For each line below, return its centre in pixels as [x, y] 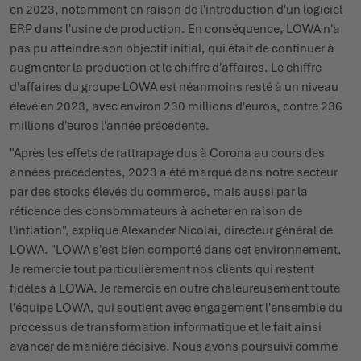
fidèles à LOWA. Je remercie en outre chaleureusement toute [175, 288]
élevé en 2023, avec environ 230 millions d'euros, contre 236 [176, 106]
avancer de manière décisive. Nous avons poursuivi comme [174, 346]
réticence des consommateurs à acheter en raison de [156, 211]
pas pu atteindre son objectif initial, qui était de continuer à [172, 48]
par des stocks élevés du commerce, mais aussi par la [159, 191]
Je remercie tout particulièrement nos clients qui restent [162, 269]
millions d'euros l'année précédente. [110, 125]
